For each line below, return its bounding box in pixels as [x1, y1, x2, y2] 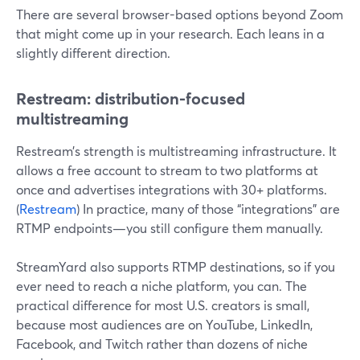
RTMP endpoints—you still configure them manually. [16, 219, 323, 236]
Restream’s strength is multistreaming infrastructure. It [16, 142, 337, 159]
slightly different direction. [16, 44, 170, 61]
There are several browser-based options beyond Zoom [16, 6, 343, 22]
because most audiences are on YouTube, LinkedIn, [16, 316, 313, 333]
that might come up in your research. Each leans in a [16, 25, 325, 42]
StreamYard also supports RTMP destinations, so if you [16, 258, 335, 275]
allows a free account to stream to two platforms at [16, 162, 318, 178]
